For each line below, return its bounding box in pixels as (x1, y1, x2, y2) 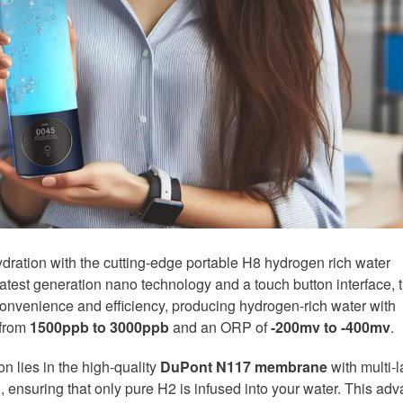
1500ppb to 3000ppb (30, 316, 170, 337)
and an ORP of (169, 316, 272, 337)
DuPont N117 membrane (160, 355, 328, 377)
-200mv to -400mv (271, 316, 391, 337)
